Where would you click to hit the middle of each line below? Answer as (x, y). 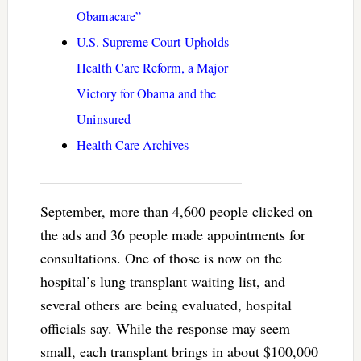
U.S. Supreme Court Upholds (152, 42)
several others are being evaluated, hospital (166, 305)
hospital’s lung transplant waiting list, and (162, 282)
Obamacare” (108, 17)
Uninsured (103, 120)
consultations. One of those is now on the (161, 258)
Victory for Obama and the (146, 94)
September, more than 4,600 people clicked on (176, 212)
